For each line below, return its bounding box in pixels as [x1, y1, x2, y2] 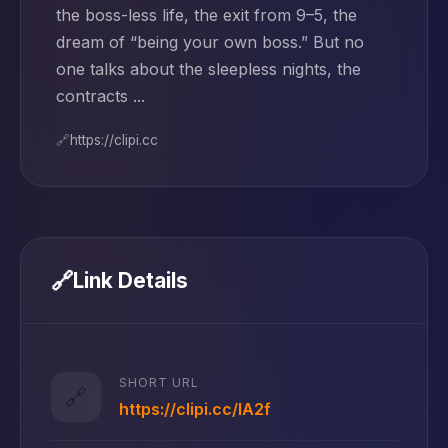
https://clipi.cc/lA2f [119, 398, 271, 419]
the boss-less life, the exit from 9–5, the [56, 5, 357, 25]
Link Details [73, 268, 188, 293]
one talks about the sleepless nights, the [56, 59, 361, 79]
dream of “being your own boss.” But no [56, 32, 364, 52]
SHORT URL [119, 374, 199, 390]
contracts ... [56, 86, 145, 106]
